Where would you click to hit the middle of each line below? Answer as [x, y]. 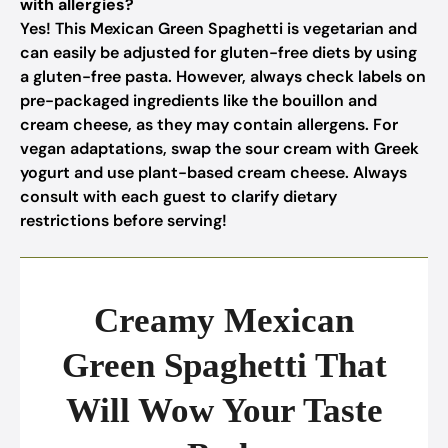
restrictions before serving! [123, 220]
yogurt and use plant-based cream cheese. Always [213, 172]
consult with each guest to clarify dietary [178, 196]
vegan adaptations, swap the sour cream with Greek [219, 148]
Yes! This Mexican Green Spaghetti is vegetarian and [218, 28]
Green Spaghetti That [224, 365]
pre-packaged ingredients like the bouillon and [198, 100]
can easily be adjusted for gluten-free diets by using [218, 52]
